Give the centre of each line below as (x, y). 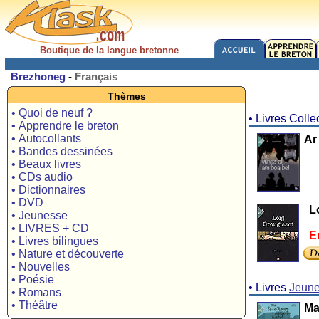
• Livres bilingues (55, 241)
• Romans (36, 292)
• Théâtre (35, 305)
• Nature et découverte (68, 254)
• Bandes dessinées (62, 151)
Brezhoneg (38, 77)
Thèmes (126, 96)
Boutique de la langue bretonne (109, 50)
